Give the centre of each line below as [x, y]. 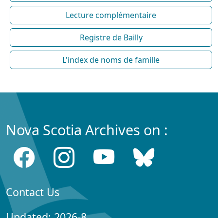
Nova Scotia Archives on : [87, 129]
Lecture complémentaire [111, 15]
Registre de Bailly [111, 37]
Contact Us [33, 192]
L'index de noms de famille [111, 60]
